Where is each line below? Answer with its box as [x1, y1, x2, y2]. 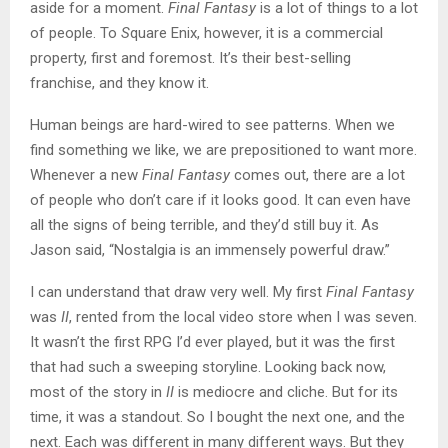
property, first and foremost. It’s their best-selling [30, 49, 351, 68]
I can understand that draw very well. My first [30, 283, 326, 302]
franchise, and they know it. [30, 74, 209, 93]
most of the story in [30, 383, 166, 402]
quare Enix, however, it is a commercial [130, 24, 383, 43]
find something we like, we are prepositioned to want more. [30, 141, 417, 160]
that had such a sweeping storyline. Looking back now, [30, 358, 386, 377]
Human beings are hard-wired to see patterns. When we [30, 116, 395, 135]
